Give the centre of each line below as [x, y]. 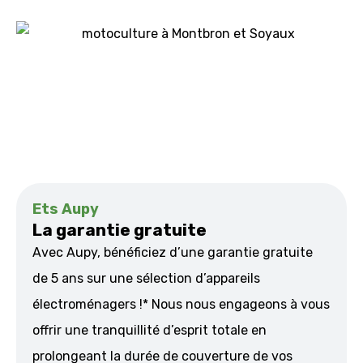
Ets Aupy [66, 209]
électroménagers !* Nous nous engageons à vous [181, 304]
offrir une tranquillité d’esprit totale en [149, 330]
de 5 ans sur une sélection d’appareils [146, 278]
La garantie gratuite [120, 230]
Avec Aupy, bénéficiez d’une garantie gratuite [173, 252]
